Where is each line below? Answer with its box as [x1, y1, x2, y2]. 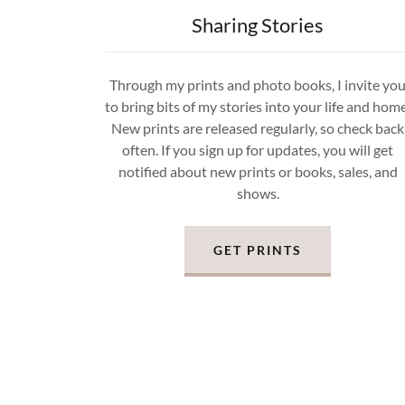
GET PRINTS [213, 241, 303, 258]
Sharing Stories [192, 13, 325, 37]
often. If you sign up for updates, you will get [122, 141, 394, 158]
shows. [236, 184, 279, 202]
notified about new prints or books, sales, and [118, 163, 398, 180]
